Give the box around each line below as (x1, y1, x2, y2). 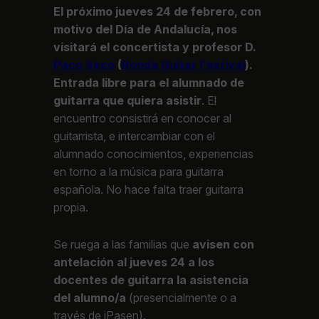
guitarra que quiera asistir (53, 93, 202, 108)
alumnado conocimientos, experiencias (53, 146, 254, 161)
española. (53, 182, 104, 197)
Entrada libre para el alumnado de (53, 75, 245, 90)
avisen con (192, 236, 255, 251)
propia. (53, 199, 89, 214)
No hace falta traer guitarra (103, 182, 244, 197)
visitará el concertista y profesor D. (53, 39, 256, 54)
